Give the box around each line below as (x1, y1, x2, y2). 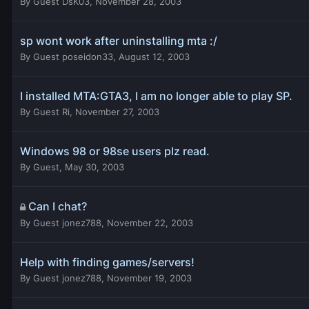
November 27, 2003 (75, 106, 159, 117)
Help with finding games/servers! (20, 255, 195, 269)
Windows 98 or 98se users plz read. (20, 143, 210, 158)
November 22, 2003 (107, 217, 193, 228)
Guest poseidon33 (33, 50, 113, 62)
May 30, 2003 (65, 161, 124, 172)
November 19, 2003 (107, 272, 192, 283)
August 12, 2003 (119, 50, 190, 62)
